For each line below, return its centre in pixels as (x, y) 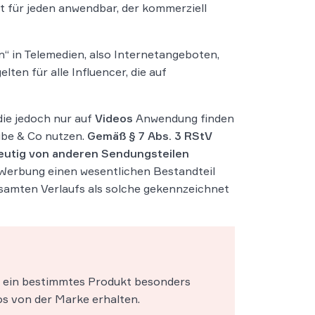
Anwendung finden (184, 118)
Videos (114, 118)
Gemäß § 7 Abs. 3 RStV (150, 135)
